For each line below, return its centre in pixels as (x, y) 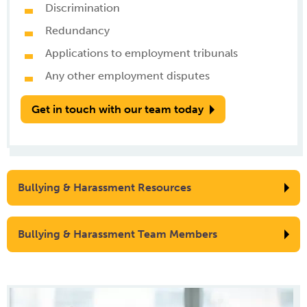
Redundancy (77, 30)
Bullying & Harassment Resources (105, 187)
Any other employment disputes (127, 76)
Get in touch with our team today (118, 109)
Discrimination (83, 8)
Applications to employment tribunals (142, 53)
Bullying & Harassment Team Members (118, 234)
